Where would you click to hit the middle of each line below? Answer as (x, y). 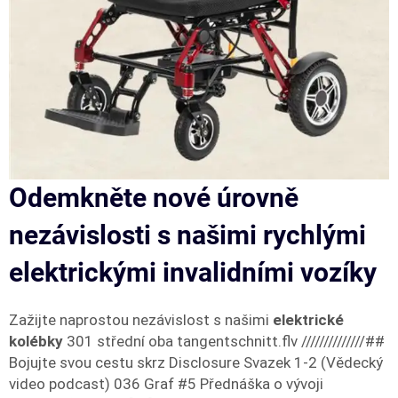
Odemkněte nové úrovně (154, 198)
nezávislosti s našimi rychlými (187, 235)
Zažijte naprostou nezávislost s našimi (141, 320)
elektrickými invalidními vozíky (193, 272)
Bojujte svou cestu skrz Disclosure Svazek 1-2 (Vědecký (196, 362)
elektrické (308, 320)
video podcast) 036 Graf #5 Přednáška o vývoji (166, 384)
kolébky (38, 341)
